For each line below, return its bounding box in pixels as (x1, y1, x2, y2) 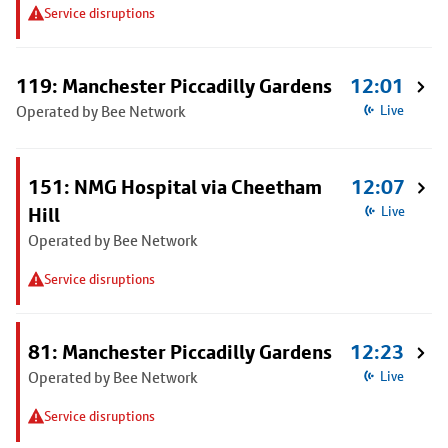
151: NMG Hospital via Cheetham (28, 175, 322, 199)
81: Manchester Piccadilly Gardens (28, 340, 332, 364)
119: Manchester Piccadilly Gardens (16, 74, 332, 98)
